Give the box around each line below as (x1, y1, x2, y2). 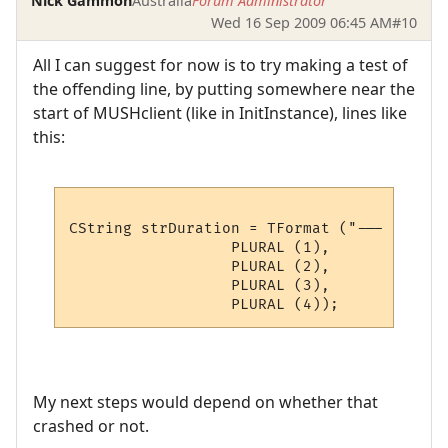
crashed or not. (33, 415, 149, 438)
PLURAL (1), (69, 238, 331, 256)
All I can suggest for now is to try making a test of (33, 54, 408, 77)
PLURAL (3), (69, 276, 331, 294)
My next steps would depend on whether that (33, 391, 378, 414)
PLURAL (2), (69, 257, 331, 275)
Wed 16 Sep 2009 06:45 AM (210, 12, 392, 32)
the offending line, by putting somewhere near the (33, 78, 415, 101)
